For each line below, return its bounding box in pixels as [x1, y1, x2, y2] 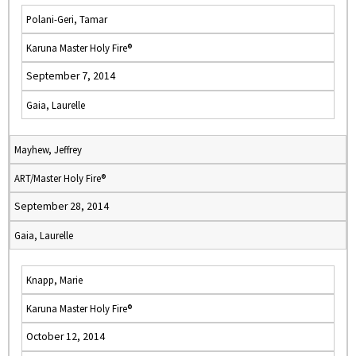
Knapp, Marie [26, 273, 83, 286]
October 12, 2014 [26, 330, 105, 343]
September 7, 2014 [26, 69, 115, 83]
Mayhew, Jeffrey [14, 143, 82, 156]
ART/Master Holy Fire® [14, 172, 106, 184]
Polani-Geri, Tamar [26, 13, 107, 25]
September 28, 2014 [14, 199, 109, 213]
